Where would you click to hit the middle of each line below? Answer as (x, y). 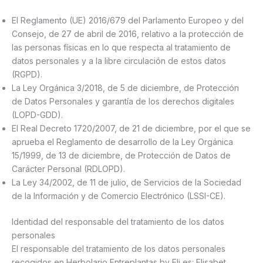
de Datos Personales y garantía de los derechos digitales (123, 102)
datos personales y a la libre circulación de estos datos (119, 61)
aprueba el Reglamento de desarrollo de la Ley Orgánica (122, 142)
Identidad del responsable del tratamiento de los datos (118, 222)
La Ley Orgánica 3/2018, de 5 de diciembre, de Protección (125, 88)
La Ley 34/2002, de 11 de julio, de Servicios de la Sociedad (127, 183)
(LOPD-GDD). (37, 115)
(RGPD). (27, 75)
